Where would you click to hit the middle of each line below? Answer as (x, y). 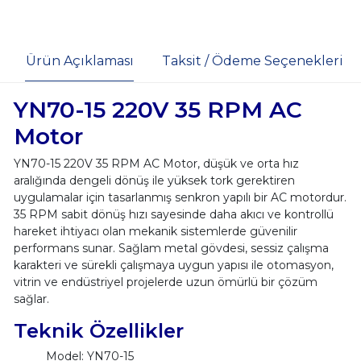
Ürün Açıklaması (79, 60)
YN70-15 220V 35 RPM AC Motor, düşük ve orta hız (156, 163)
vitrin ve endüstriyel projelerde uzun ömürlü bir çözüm (165, 282)
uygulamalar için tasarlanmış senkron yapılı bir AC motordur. (180, 197)
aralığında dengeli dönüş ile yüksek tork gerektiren (154, 180)
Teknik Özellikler (98, 330)
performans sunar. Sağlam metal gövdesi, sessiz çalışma (171, 248)
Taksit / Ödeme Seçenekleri (252, 60)
